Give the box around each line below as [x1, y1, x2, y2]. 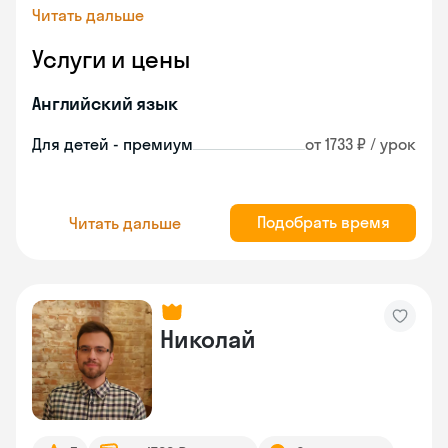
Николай [160, 324, 256, 354]
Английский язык [32, 92, 178, 115]
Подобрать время [256, 212, 390, 232]
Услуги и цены [32, 44, 190, 74]
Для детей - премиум [32, 134, 193, 154]
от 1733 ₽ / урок [305, 134, 416, 154]
